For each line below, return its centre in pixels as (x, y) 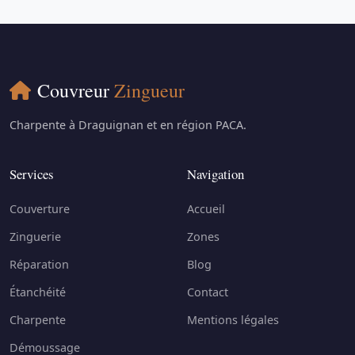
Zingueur (149, 90)
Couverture (40, 208)
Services (32, 174)
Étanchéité (38, 292)
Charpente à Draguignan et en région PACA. (128, 124)
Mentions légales (233, 319)
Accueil (206, 208)
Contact (208, 292)
